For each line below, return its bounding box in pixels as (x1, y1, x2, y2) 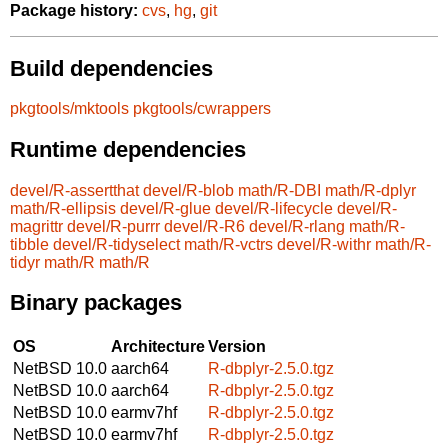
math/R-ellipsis (10, 199, 116, 217)
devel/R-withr (277, 235, 371, 253)
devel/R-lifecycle (215, 199, 333, 217)
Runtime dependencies (10, 136, 246, 162)
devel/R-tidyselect (53, 235, 180, 253)
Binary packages (10, 290, 182, 316)
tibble (10, 235, 49, 253)
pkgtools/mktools (10, 100, 129, 118)
